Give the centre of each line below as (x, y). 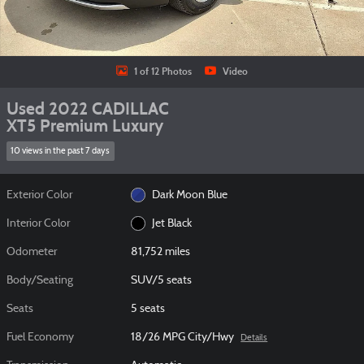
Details (254, 338)
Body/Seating (40, 280)
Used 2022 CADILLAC (88, 109)
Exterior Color (39, 195)
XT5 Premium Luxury (85, 126)
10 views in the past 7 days (61, 151)
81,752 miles (161, 252)
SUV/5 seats (162, 280)
